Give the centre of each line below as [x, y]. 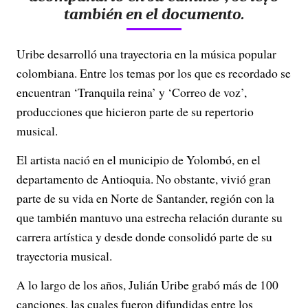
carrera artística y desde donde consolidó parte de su [144, 237]
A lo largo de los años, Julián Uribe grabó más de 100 [147, 285]
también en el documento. [154, 14]
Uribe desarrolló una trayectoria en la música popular [146, 54]
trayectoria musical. [64, 256]
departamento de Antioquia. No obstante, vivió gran [144, 179]
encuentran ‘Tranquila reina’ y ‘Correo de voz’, [132, 92]
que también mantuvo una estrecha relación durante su [150, 218]
